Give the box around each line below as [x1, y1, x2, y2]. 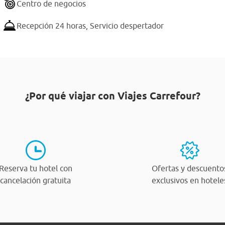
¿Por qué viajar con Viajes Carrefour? [25, 89, 200, 102]
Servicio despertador [90, 21, 164, 30]
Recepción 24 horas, [17, 21, 90, 30]
